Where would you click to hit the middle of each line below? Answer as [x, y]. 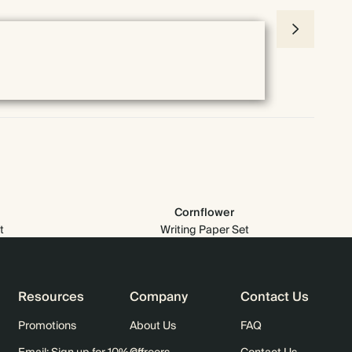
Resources [51, 297]
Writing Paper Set [204, 230]
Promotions [47, 326]
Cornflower [204, 213]
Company [158, 297]
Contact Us [275, 297]
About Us [152, 326]
